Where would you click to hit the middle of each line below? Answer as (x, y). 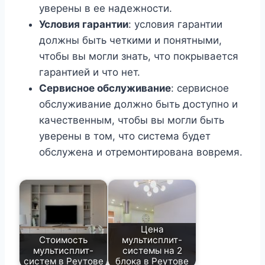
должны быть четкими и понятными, (130, 41)
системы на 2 (152, 250)
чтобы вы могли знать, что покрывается (139, 56)
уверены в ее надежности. (106, 9)
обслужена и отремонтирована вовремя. (141, 152)
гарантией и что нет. (90, 72)
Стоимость (63, 240)
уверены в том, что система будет (125, 136)
